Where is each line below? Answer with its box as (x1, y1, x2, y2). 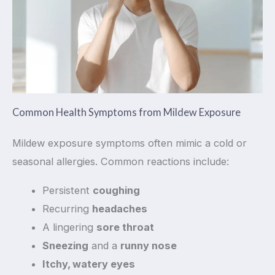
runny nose (120, 239, 177, 252)
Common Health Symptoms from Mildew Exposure (12, 106, 241, 118)
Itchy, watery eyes (42, 257, 136, 270)
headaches (92, 202, 148, 215)
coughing (93, 184, 141, 196)
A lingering (42, 220, 97, 233)
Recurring (42, 202, 93, 215)
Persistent (42, 184, 93, 196)
